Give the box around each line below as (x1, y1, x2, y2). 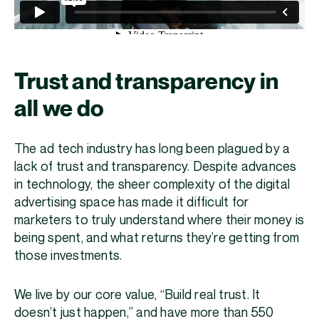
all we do (14, 96, 105, 121)
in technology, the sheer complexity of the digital (14, 177, 291, 192)
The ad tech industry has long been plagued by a (14, 142, 291, 156)
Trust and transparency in (14, 69, 279, 94)
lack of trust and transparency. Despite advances (14, 159, 297, 174)
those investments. (14, 249, 125, 263)
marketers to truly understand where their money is (14, 213, 305, 227)
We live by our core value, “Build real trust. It (14, 288, 261, 302)
